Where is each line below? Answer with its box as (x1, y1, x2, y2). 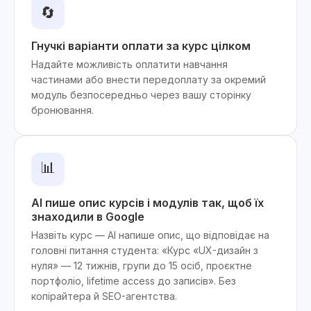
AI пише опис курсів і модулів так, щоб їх (31, 196, 264, 210)
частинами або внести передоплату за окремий (31, 74, 266, 85)
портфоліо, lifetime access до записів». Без (31, 275, 236, 287)
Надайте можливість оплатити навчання (31, 58, 228, 70)
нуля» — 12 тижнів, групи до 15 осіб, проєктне (31, 260, 252, 271)
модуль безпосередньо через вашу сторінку (31, 89, 251, 101)
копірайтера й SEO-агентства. (31, 290, 177, 302)
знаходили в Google (31, 210, 144, 224)
